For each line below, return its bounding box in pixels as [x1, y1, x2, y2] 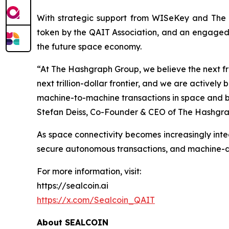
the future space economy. [37, 41, 142, 52]
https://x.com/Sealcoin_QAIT [37, 194, 155, 205]
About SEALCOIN [37, 217, 108, 227]
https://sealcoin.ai [37, 180, 108, 191]
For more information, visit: [37, 166, 141, 176]
